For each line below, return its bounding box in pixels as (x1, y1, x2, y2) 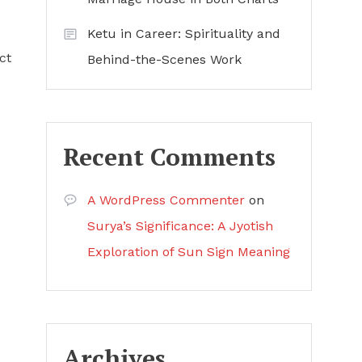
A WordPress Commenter (86, 192, 245, 208)
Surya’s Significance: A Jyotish (86, 218, 273, 234)
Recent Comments (62, 141, 276, 173)
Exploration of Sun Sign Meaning (86, 244, 290, 259)
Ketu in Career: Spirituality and (86, 26, 280, 41)
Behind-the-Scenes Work (86, 52, 242, 67)
